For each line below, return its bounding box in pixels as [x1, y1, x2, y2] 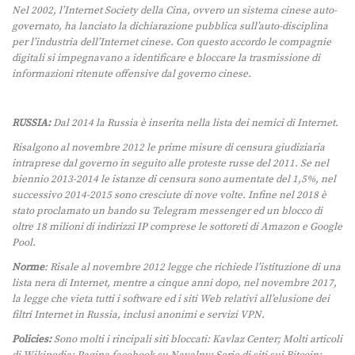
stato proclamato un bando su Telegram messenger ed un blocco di [12, 204, 323, 217]
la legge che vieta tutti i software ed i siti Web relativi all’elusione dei [12, 292, 330, 305]
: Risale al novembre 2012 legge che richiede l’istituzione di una [44, 260, 341, 273]
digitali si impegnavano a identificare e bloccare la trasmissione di [12, 51, 320, 64]
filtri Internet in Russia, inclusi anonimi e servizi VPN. [12, 307, 265, 321]
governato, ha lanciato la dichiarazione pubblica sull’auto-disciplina [12, 19, 328, 32]
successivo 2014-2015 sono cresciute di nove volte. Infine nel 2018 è [12, 188, 326, 201]
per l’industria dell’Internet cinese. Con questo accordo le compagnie [12, 35, 331, 48]
